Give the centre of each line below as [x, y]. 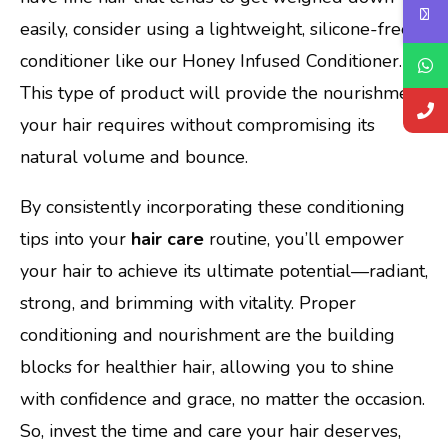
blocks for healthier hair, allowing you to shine [207, 366]
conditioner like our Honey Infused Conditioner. [211, 60]
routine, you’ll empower [304, 238]
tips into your [75, 238]
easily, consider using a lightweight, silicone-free [215, 28]
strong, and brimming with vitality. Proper [188, 302]
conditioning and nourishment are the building [207, 334]
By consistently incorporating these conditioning [212, 206]
